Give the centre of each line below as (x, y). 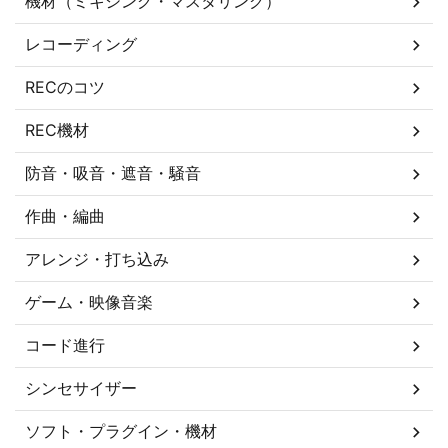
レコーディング (81, 44)
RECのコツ (65, 87)
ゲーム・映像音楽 (89, 302)
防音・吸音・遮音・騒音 (113, 173)
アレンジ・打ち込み (97, 259)
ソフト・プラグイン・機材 (121, 431)
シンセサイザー (81, 388)
